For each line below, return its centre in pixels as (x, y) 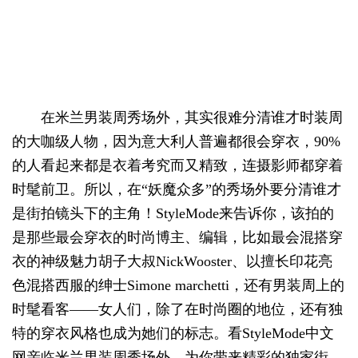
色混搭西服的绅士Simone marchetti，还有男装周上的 (179, 285)
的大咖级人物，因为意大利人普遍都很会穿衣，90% (177, 141)
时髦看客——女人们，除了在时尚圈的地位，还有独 (178, 309)
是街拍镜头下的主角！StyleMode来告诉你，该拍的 (173, 213)
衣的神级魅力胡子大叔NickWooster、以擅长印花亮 (173, 261)
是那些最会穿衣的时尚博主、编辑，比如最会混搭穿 (178, 237)
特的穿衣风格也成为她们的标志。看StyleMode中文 (173, 333)
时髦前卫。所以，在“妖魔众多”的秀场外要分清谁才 (177, 189)
